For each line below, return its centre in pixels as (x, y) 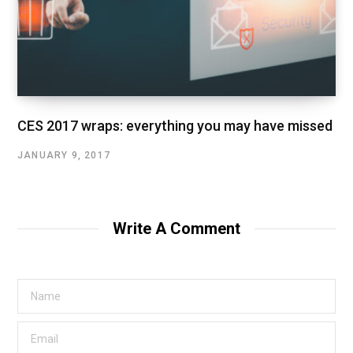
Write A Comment (176, 228)
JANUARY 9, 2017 (64, 155)
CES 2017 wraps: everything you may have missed (175, 125)
